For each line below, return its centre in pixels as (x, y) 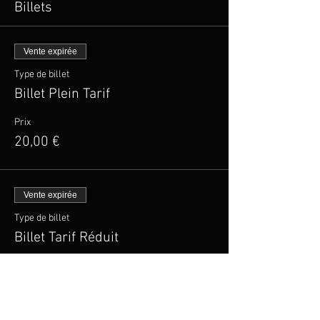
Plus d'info (36, 266)
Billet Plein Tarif (62, 94)
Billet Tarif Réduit (66, 238)
